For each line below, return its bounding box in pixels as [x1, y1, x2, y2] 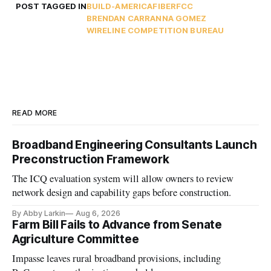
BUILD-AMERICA [86, 1, 153, 11]
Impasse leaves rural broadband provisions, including [12, 252, 221, 266]
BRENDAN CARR [86, 13, 151, 24]
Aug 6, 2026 [76, 209, 120, 218]
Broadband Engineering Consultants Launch [12, 138, 257, 152]
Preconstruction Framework [12, 152, 169, 167]
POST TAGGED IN [15, 1, 87, 11]
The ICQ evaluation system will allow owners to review [12, 172, 234, 186]
